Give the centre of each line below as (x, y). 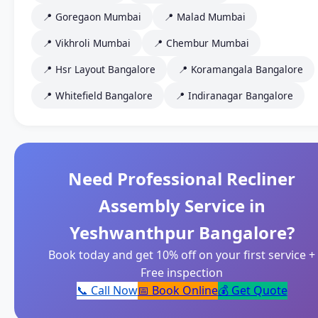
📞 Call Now (107, 291)
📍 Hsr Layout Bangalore (99, 70)
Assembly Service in (182, 206)
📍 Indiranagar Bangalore (234, 96)
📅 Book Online (177, 291)
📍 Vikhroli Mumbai (87, 43)
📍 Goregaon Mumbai (92, 17)
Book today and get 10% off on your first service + (182, 255)
